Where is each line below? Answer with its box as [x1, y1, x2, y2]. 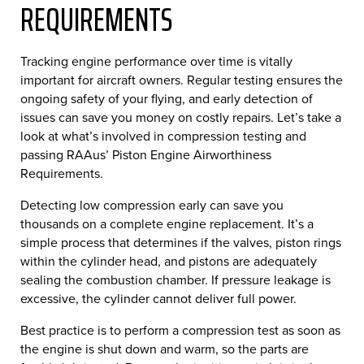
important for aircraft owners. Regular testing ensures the [20, 70, 343, 89]
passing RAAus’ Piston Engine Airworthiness [20, 145, 271, 164]
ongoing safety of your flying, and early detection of [20, 89, 313, 108]
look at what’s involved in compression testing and [20, 126, 306, 145]
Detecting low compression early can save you [20, 195, 284, 214]
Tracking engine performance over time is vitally [20, 51, 292, 71]
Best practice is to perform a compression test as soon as [20, 320, 340, 340]
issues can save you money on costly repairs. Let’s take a [20, 107, 341, 127]
